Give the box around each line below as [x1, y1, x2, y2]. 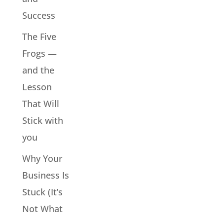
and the [22, 64, 54, 76]
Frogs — [22, 47, 57, 59]
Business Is [22, 169, 69, 181]
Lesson [22, 80, 52, 93]
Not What [22, 202, 63, 215]
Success [22, 9, 55, 21]
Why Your [22, 152, 63, 164]
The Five [22, 30, 56, 42]
